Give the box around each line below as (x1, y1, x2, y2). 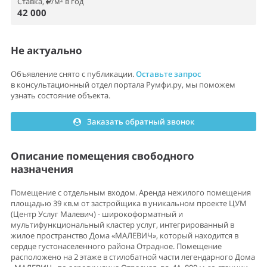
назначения (11, 162, 73, 176)
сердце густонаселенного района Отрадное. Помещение (11, 241, 222, 252)
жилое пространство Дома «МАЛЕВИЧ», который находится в (11, 230, 238, 241)
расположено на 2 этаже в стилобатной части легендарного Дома (11, 252, 255, 262)
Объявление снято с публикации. (11, 69, 136, 79)
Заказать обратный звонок (86, 116, 194, 127)
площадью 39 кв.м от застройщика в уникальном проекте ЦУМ (11, 198, 247, 209)
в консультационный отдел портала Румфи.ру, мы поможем (11, 79, 235, 90)
